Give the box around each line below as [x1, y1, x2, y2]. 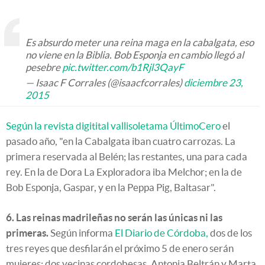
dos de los [208, 227, 252, 238]
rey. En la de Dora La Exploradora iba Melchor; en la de [6, 166, 242, 177]
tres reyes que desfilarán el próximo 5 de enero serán [6, 242, 234, 254]
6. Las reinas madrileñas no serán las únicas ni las [6, 211, 222, 223]
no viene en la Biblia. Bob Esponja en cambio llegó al [25, 49, 244, 60]
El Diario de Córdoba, [115, 227, 208, 238]
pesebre [25, 61, 62, 73]
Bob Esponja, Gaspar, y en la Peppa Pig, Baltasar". [6, 181, 216, 193]
